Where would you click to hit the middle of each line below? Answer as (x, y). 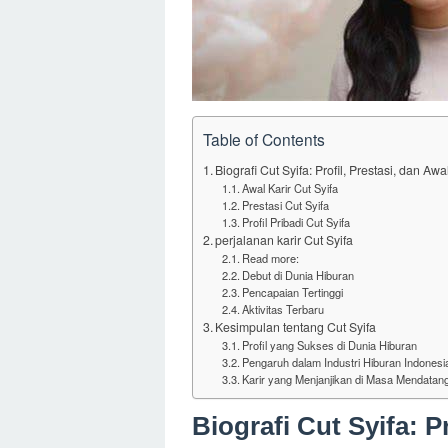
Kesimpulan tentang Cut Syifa (296, 327)
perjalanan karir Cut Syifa (284, 240)
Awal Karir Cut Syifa (289, 188)
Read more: (270, 258)
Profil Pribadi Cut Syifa (295, 222)
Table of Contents (264, 138)
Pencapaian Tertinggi (292, 292)
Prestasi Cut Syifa (285, 205)
